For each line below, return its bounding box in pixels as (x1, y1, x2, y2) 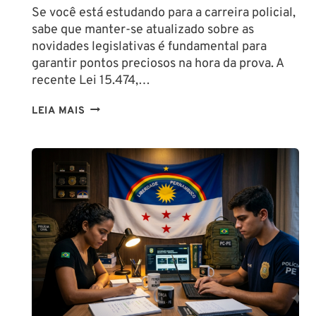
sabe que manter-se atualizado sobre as (32, 21, 254, 38)
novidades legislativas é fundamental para (32, 38, 267, 55)
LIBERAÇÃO (84, 102, 145, 116)
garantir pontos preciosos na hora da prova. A (32, 55, 284, 72)
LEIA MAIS (32, 104, 85, 118)
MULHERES (84, 204, 143, 218)
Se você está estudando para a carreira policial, (32, 4, 296, 21)
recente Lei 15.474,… (32, 72, 150, 89)
